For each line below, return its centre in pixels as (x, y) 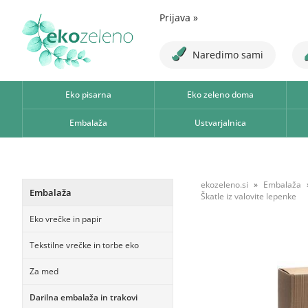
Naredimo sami (228, 55)
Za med (44, 271)
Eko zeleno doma (220, 95)
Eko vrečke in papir (66, 219)
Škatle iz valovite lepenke (249, 196)
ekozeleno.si (224, 185)
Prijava (176, 18)
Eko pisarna (88, 95)
